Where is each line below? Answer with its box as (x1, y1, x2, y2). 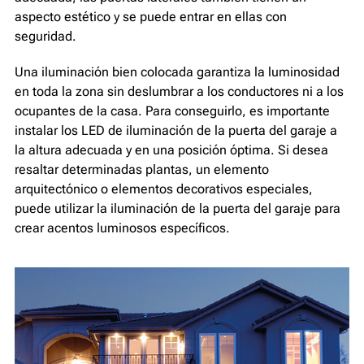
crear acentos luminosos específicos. (15, 219, 230, 236)
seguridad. (15, 28, 76, 44)
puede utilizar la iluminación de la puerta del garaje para (15, 200, 340, 216)
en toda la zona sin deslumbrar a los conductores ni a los (15, 83, 344, 99)
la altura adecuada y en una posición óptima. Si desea (15, 141, 328, 158)
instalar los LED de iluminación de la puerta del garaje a (15, 122, 337, 138)
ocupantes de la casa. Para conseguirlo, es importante (15, 102, 330, 119)
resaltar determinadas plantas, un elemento (15, 161, 269, 177)
